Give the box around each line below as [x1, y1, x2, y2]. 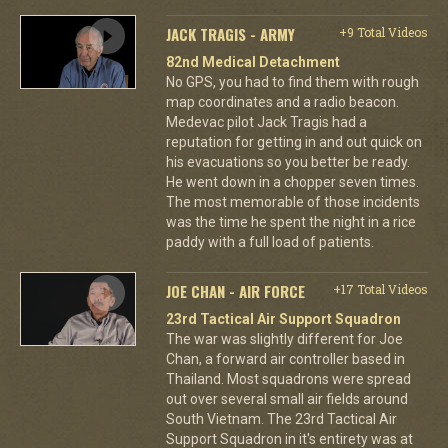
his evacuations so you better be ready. [165, 153, 410, 170]
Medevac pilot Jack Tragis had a [165, 113, 367, 130]
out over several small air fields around [165, 390, 408, 407]
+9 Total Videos [338, 23, 428, 40]
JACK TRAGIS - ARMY [165, 22, 295, 45]
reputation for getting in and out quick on [165, 133, 422, 150]
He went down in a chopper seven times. [165, 173, 419, 190]
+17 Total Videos [332, 280, 428, 297]
